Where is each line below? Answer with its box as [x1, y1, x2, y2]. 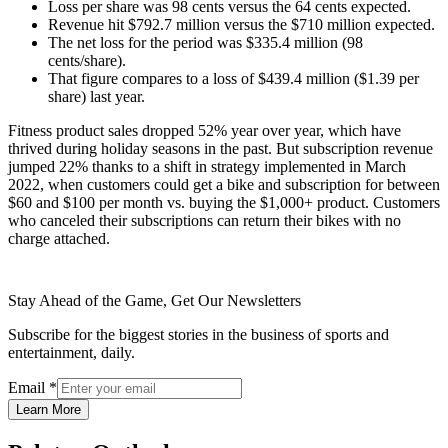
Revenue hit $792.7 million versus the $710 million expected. [48, 16, 435, 34]
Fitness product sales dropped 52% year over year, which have [8, 122, 401, 140]
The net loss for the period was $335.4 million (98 [48, 34, 363, 52]
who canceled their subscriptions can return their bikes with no [8, 212, 401, 230]
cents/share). [48, 52, 126, 70]
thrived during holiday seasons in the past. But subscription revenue [8, 140, 433, 158]
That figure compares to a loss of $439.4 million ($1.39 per [48, 70, 419, 88]
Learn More [16, 402, 81, 418]
